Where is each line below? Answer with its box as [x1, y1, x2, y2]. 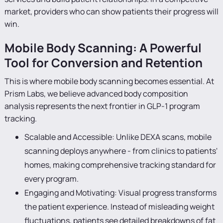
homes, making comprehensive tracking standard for [24, 159, 216, 170]
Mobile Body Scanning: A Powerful [4, 39, 202, 56]
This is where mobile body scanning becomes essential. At [4, 76, 214, 87]
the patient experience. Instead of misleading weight [24, 201, 215, 212]
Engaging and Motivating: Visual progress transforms [24, 187, 217, 198]
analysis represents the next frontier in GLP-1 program [4, 101, 200, 111]
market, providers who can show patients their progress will [4, 6, 219, 17]
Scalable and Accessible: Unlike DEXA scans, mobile [24, 131, 212, 142]
